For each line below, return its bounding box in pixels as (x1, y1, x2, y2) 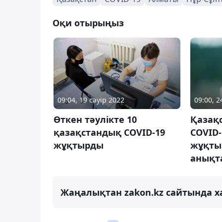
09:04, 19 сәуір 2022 (57, 95, 124, 105)
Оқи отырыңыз (53, 16, 124, 29)
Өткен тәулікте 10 (54, 113, 137, 126)
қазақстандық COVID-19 (54, 126, 165, 139)
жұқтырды (54, 139, 104, 152)
